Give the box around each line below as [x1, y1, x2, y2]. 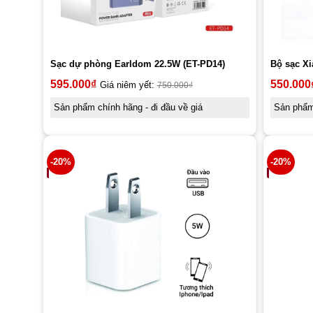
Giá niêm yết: [99, 80, 157, 91]
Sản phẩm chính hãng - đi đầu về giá [53, 103, 203, 113]
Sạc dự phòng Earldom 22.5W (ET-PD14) [50, 59, 225, 70]
